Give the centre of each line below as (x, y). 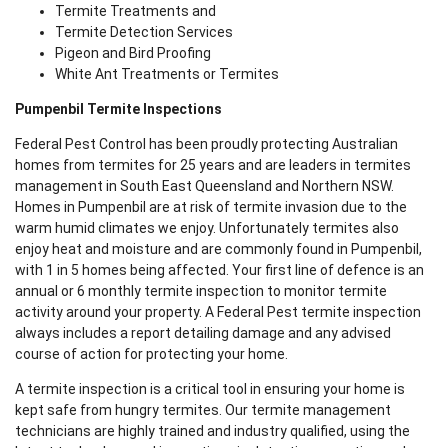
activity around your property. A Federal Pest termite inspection (218, 312)
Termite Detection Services (144, 32)
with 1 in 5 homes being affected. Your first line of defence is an (219, 270)
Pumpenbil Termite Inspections (118, 109)
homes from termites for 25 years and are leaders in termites (213, 165)
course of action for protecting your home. (151, 354)
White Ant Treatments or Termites (167, 74)
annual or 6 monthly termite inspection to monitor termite (201, 291)
